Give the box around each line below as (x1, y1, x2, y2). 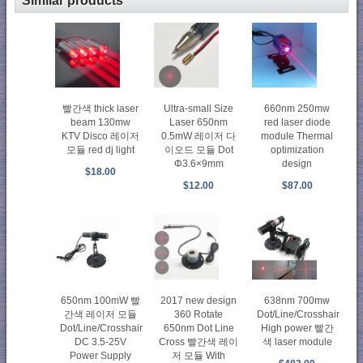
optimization (270, 144, 324, 156)
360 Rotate (174, 309, 224, 321)
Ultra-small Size (164, 103, 234, 115)
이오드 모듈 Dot (164, 144, 233, 156)
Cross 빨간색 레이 (159, 336, 239, 348)
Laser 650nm (169, 117, 228, 129)
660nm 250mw (264, 103, 331, 115)
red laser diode (263, 117, 331, 129)
